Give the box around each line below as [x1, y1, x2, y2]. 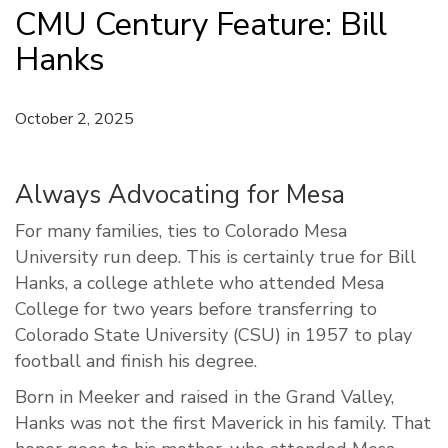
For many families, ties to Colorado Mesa [15, 219, 347, 244]
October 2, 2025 [15, 108, 134, 131]
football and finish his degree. [15, 349, 257, 374]
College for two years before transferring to [15, 297, 377, 322]
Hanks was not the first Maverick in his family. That [15, 411, 431, 436]
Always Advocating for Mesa [15, 177, 345, 213]
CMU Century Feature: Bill [15, 3, 387, 47]
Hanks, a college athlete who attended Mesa [15, 271, 384, 296]
